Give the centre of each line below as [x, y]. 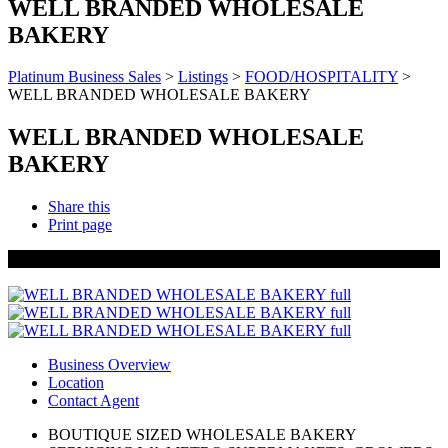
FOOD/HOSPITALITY [321, 77]
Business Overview [109, 365]
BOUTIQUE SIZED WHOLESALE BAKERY [202, 435]
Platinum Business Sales [84, 77]
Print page [80, 225]
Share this [79, 207]
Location [76, 383]
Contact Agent [93, 401]
